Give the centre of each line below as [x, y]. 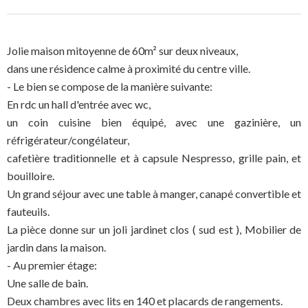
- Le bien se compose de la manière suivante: [110, 86]
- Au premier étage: [52, 265]
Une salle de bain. [47, 283]
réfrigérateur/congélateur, [68, 140]
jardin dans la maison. [56, 247]
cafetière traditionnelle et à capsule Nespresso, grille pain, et [154, 158]
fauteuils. [28, 211]
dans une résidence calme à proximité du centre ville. [129, 68]
